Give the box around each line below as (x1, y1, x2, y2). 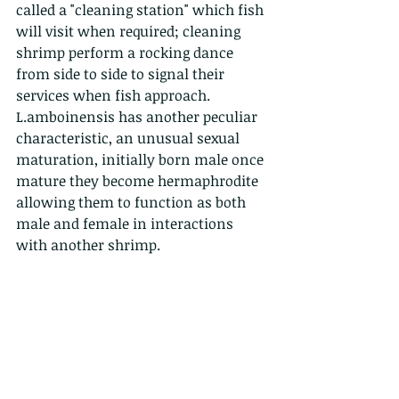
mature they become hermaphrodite (16, 171, 262, 191)
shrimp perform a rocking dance (16, 43, 237, 63)
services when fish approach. (16, 85, 210, 106)
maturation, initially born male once (16, 150, 267, 170)
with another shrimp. (16, 235, 160, 256)
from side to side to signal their (16, 64, 228, 85)
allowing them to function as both (16, 192, 249, 213)
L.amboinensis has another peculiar (16, 107, 261, 127)
